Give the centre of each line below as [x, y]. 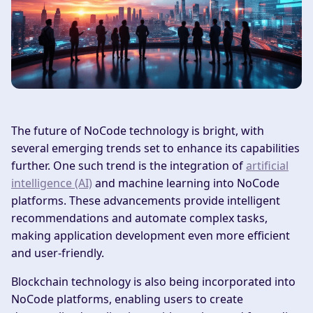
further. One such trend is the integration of [129, 165]
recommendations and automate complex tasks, [139, 218]
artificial [267, 165]
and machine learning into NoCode [186, 183]
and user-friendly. [58, 253]
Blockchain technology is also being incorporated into [153, 281]
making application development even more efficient [151, 235]
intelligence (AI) [52, 183]
